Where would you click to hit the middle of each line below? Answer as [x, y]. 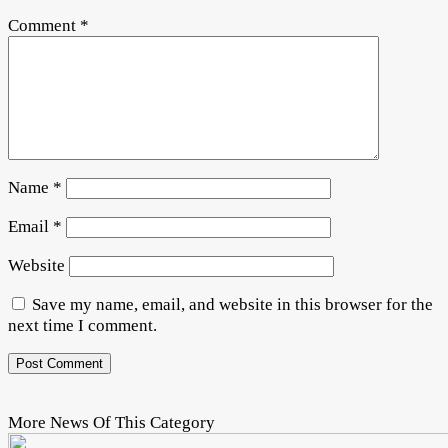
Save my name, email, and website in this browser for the [232, 304]
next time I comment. [82, 325]
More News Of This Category [111, 422]
